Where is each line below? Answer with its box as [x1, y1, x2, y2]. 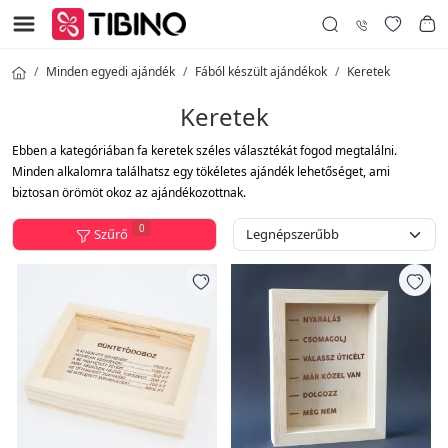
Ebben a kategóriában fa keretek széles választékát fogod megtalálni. [12, 142, 397, 159]
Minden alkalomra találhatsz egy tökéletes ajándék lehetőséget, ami [12, 163, 390, 180]
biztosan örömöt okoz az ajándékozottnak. [12, 184, 246, 201]
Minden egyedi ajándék [46, 63, 175, 80]
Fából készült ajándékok [195, 63, 327, 80]
